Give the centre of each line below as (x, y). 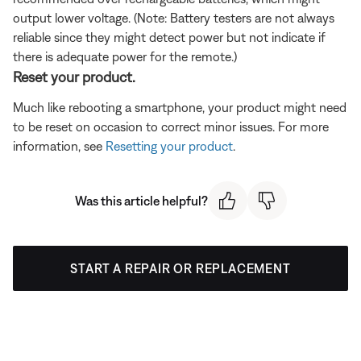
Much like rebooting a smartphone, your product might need (180, 107)
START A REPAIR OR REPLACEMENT (180, 269)
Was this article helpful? (141, 200)
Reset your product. (74, 77)
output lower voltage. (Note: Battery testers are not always (174, 17)
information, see (59, 145)
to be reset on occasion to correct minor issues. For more (171, 126)
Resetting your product (169, 145)
